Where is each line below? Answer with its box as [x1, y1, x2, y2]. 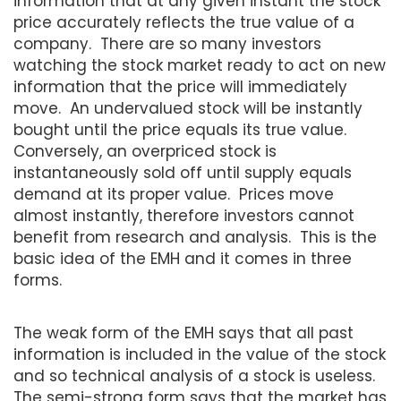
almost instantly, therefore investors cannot [13, 204, 354, 226]
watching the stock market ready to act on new [13, 54, 386, 76]
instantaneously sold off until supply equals [13, 161, 352, 183]
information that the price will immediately [13, 75, 347, 98]
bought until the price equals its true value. [13, 118, 351, 141]
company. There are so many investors [13, 32, 321, 55]
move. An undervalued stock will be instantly [13, 97, 363, 119]
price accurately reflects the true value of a [13, 11, 354, 33]
